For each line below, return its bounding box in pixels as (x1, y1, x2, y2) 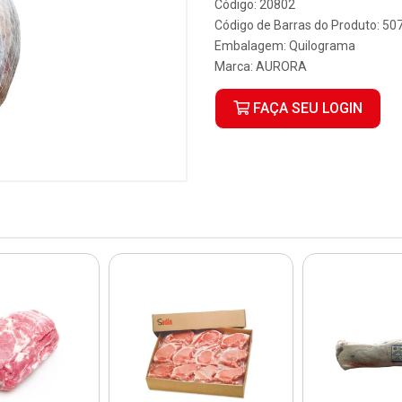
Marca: (214, 59, 256, 74)
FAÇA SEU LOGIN (249, 100, 363, 117)
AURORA (256, 59, 307, 74)
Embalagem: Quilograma (214, 39, 355, 53)
